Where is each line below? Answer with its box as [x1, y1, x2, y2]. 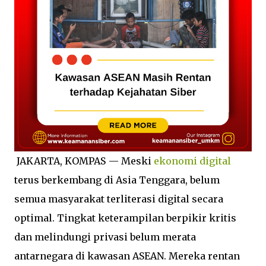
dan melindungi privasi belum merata [14, 231, 196, 243]
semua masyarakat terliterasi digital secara [14, 193, 223, 205]
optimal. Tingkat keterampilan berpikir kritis [14, 212, 236, 224]
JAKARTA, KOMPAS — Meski [14, 155, 154, 167]
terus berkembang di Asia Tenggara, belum [14, 174, 220, 186]
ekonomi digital [154, 155, 231, 167]
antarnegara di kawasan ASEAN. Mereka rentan [14, 250, 240, 262]
